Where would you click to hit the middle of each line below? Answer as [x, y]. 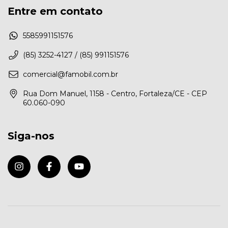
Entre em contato [55, 11]
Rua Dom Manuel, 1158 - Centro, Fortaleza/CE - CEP [115, 93]
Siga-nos [31, 136]
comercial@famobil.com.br [70, 74]
